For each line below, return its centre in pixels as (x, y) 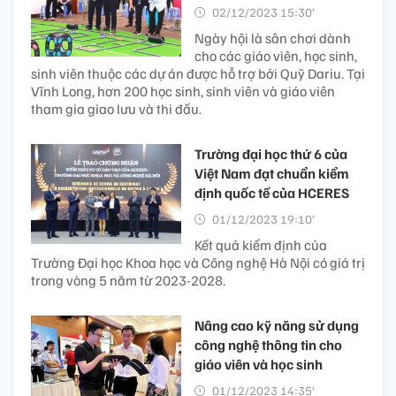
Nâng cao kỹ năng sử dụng (277, 325)
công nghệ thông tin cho (268, 344)
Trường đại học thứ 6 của (271, 153)
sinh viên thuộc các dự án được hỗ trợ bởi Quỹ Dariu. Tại (198, 73)
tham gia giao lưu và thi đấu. (116, 108)
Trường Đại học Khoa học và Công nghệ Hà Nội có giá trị (198, 262)
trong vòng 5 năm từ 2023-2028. (128, 280)
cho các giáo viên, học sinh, (276, 55)
